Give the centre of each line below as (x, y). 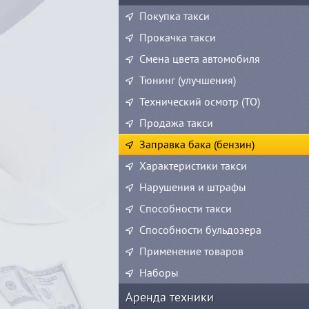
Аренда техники (170, 297)
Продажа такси (176, 123)
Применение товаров (191, 251)
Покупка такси (175, 16)
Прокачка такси (178, 37)
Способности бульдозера (200, 230)
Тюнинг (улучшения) (188, 80)
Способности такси (186, 208)
